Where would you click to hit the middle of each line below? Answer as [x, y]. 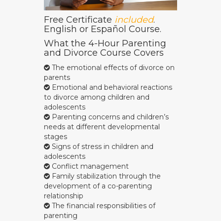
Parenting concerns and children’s [109, 117]
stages [55, 137]
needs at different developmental [102, 127]
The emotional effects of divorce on [112, 68]
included [134, 20]
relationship [64, 196]
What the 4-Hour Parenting [105, 44]
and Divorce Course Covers [104, 53]
